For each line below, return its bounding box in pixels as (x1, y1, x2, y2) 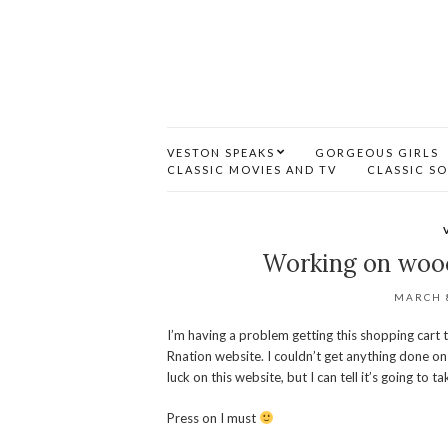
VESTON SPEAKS (167, 146, 275, 159)
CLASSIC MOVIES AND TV (167, 163, 337, 176)
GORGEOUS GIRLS (315, 146, 439, 159)
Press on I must (167, 410, 259, 426)
